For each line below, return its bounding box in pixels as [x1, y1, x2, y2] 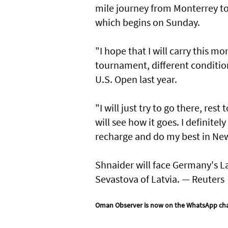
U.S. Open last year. [95, 72, 177, 85]
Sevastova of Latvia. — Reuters [95, 172, 224, 185]
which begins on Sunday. [95, 15, 200, 28]
